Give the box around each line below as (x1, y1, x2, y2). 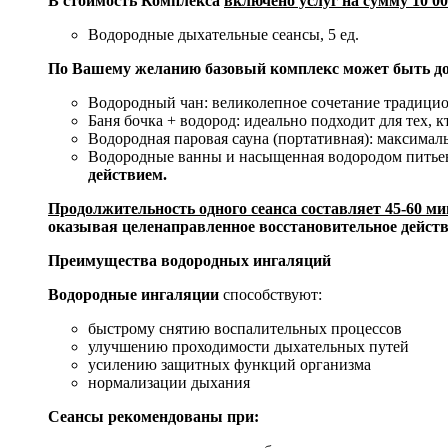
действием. (88, 166, 167, 184)
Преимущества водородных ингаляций (48, 252, 331, 270)
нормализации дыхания (88, 374, 250, 392)
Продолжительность (48, 200, 195, 218)
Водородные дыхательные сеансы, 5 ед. (88, 26, 359, 44)
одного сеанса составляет (195, 200, 385, 218)
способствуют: (219, 286, 322, 304)
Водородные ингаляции (48, 286, 219, 304)
